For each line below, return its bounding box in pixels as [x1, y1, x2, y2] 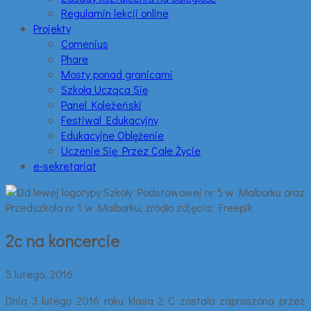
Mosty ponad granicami [61, 67, 173, 81]
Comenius [61, 36, 108, 51]
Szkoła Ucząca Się [61, 82, 148, 96]
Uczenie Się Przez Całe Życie [61, 143, 201, 158]
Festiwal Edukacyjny [61, 112, 158, 127]
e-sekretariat [33, 158, 96, 173]
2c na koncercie [6, 229, 119, 251]
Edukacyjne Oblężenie [61, 128, 164, 142]
